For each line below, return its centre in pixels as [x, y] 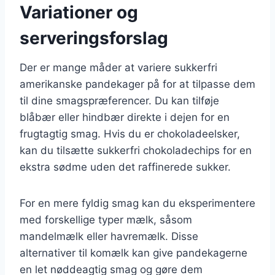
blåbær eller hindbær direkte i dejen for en [125, 117]
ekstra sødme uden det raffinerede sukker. [125, 167]
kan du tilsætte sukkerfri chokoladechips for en [136, 150]
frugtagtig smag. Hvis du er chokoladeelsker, [130, 134]
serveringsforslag [94, 38]
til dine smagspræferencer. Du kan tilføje [119, 100]
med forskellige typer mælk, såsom [106, 219]
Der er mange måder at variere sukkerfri [118, 67]
